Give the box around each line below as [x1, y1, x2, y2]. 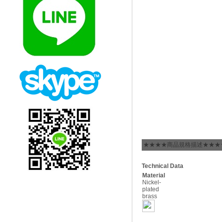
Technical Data [142, 163, 183, 169]
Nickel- [142, 179, 161, 186]
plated [142, 186, 159, 193]
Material [142, 172, 165, 179]
